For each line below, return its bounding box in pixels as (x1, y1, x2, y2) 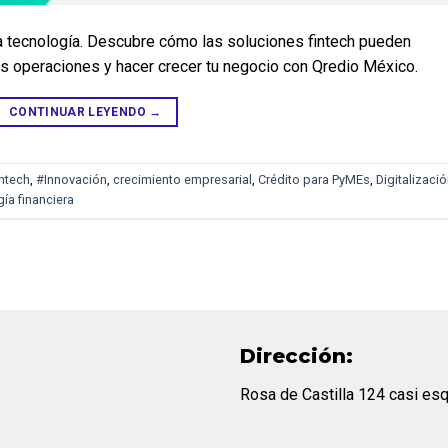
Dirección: (239, 344, 353, 369)
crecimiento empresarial (113, 172, 252, 188)
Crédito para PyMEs (258, 172, 370, 188)
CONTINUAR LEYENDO (8, 105, 150, 120)
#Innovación (36, 172, 107, 188)
